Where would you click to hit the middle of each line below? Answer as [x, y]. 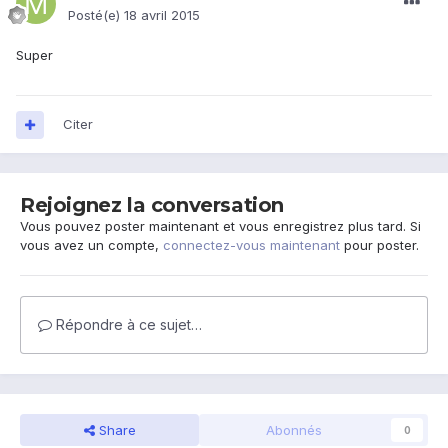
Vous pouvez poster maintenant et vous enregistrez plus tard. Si [220, 226]
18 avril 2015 [162, 15]
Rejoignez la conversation [152, 205]
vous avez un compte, [91, 245]
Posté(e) [96, 15]
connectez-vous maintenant [251, 245]
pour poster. [379, 245]
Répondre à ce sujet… [127, 325]
